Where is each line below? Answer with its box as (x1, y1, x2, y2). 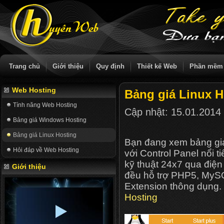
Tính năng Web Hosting (13, 101, 77, 108)
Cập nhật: (124, 106, 171, 117)
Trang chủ (9, 62, 40, 70)
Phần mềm (189, 62, 223, 70)
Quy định (96, 62, 124, 70)
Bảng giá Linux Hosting (13, 131, 76, 138)
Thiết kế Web (137, 62, 177, 70)
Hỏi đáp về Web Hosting (13, 146, 79, 153)
